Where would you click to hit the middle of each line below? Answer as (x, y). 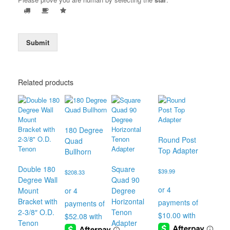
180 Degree (84, 130)
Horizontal (128, 201)
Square (123, 169)
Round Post (177, 139)
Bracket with (38, 201)
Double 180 (37, 169)
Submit (38, 42)
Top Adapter (178, 150)
